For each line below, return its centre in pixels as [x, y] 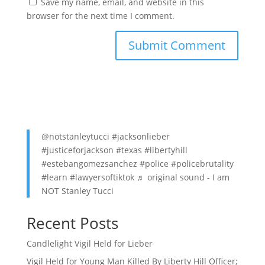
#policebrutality [202, 164]
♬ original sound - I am [183, 177]
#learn [54, 177]
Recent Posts [72, 223]
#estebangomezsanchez [89, 164]
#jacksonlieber [140, 137]
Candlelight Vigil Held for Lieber [89, 244]
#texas [129, 150]
